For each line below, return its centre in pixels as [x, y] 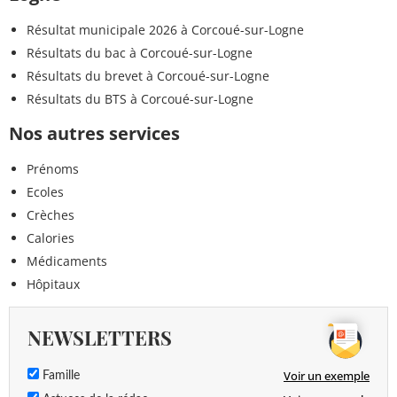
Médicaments [67, 261]
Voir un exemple [327, 375]
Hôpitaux [53, 284]
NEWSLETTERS [100, 337]
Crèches [51, 214]
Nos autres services [94, 133]
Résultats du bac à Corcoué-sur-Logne [140, 52]
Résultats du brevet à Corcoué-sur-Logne [148, 75]
